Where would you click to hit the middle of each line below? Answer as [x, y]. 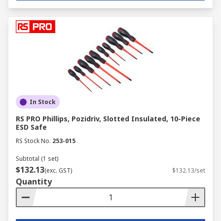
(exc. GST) [58, 170]
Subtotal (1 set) [37, 159]
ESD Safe [31, 127]
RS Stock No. [33, 141]
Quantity [34, 182]
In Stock [43, 102]
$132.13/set [189, 170]
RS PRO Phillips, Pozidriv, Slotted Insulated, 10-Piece [108, 119]
